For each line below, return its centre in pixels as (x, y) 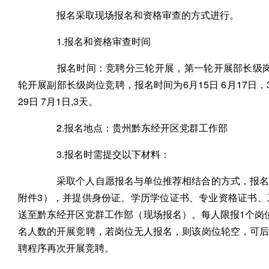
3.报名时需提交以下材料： (104, 154)
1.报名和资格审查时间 (94, 41)
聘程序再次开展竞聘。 (66, 248)
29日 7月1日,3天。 (58, 101)
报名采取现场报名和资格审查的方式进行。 (138, 15)
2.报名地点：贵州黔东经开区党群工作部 (132, 128)
